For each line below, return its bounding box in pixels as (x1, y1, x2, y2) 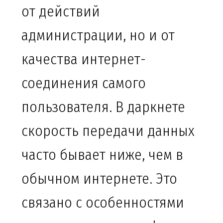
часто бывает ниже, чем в (21, 146, 183, 164)
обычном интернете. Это (21, 170, 177, 188)
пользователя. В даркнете (21, 98, 185, 116)
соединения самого (21, 74, 146, 93)
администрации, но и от (21, 26, 175, 45)
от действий (21, 2, 100, 21)
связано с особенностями (21, 194, 184, 212)
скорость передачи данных (21, 122, 195, 140)
